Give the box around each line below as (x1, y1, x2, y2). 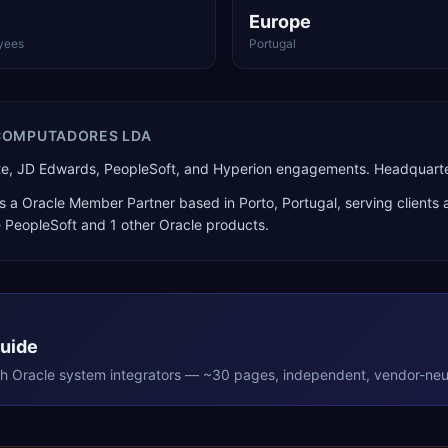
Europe (249, 11, 311, 32)
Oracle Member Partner (22, 194, 175, 211)
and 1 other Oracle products (77, 216, 265, 233)
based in (175, 194, 239, 211)
